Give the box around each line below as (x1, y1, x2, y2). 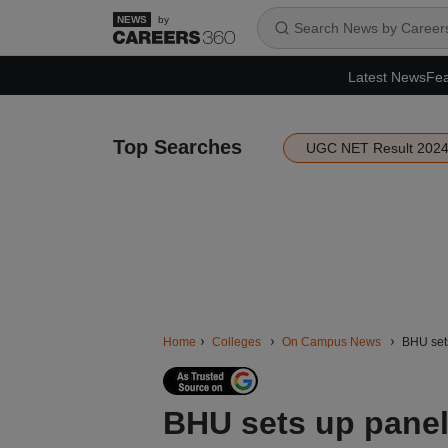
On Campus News (281, 335, 381, 349)
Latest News (348, 68, 426, 85)
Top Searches (112, 136, 242, 158)
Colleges (211, 335, 261, 349)
